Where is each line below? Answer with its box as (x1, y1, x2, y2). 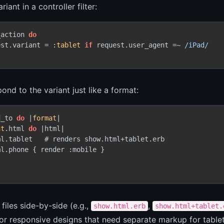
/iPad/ (184, 40, 208, 49)
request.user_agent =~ (92, 40, 184, 49)
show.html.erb (93, 202, 145, 210)
